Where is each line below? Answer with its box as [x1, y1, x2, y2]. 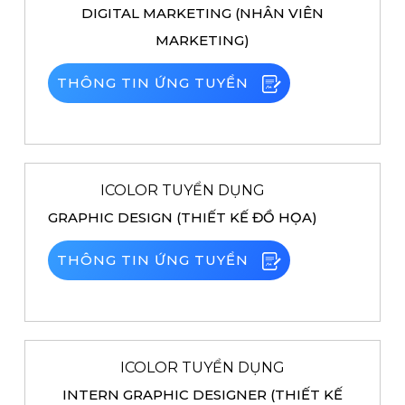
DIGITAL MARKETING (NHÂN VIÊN [81, 5, 324, 22]
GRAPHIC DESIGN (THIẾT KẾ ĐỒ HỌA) [48, 209, 317, 226]
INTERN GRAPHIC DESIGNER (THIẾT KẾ [62, 386, 343, 403]
